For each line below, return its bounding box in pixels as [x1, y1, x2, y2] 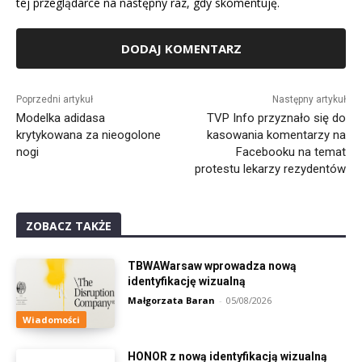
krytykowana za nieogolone [16, 128, 161, 143]
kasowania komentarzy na [206, 128, 346, 143]
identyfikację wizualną [128, 275, 246, 288]
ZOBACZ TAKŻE [26, 218, 112, 234]
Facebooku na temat [235, 145, 346, 160]
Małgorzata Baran [128, 294, 216, 307]
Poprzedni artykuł [16, 94, 93, 106]
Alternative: [16, 69, 74, 86]
